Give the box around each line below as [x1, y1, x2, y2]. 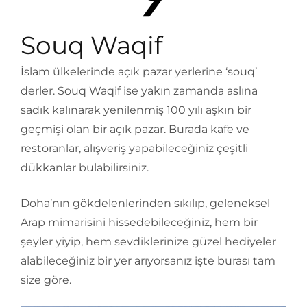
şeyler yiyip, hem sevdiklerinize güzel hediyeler [21, 235, 276, 249]
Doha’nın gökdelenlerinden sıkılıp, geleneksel [21, 197, 270, 210]
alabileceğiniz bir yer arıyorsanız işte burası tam [21, 254, 275, 268]
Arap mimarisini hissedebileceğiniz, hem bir [21, 216, 258, 230]
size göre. [21, 273, 71, 287]
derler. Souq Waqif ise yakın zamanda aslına [21, 84, 258, 98]
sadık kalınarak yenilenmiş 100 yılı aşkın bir [21, 103, 251, 117]
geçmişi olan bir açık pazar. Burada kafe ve [21, 123, 249, 136]
